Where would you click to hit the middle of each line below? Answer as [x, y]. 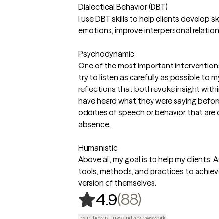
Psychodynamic [106, 54]
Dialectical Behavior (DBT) [123, 7]
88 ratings [179, 198]
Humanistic [98, 147]
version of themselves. [117, 183]
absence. [94, 124]
